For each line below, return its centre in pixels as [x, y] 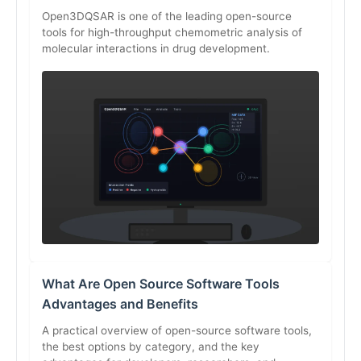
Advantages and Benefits [120, 303]
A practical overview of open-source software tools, [177, 330]
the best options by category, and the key [151, 346]
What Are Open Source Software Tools [161, 283]
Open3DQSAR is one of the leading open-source [167, 16]
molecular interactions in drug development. [156, 48]
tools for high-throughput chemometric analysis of [172, 32]
